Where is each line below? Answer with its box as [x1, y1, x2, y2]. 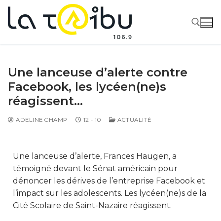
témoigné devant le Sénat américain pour [13, 163, 178, 173]
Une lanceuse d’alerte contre [8, 65, 187, 79]
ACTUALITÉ [115, 116, 151, 123]
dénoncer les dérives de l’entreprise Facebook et [13, 176, 205, 185]
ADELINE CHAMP [14, 116, 68, 123]
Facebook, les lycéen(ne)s [8, 79, 166, 94]
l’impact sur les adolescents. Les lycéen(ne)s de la [13, 188, 206, 198]
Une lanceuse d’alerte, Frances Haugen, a [13, 151, 177, 161]
